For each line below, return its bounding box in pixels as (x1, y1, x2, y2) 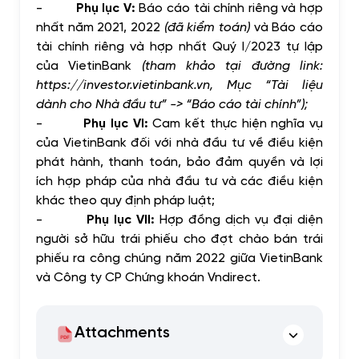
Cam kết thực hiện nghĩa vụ (147, 114, 324, 131)
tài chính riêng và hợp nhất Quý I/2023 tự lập (36, 37, 323, 54)
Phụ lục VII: (86, 210, 155, 227)
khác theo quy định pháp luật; (36, 191, 215, 208)
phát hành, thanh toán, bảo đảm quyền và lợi (36, 152, 323, 169)
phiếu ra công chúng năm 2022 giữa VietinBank (36, 248, 323, 265)
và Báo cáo (250, 18, 324, 34)
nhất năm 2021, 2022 (36, 18, 164, 34)
